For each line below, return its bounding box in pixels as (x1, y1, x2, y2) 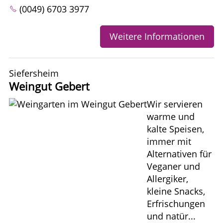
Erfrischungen (147, 197, 205, 210)
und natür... (147, 210, 196, 222)
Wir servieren (147, 98, 203, 110)
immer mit (147, 135, 191, 147)
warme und (147, 110, 195, 122)
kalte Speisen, (147, 122, 204, 135)
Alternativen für (147, 147, 212, 160)
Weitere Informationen (110, 30, 205, 42)
